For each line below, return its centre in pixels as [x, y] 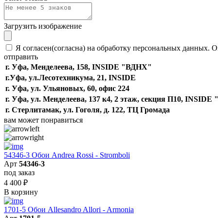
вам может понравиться [43, 120]
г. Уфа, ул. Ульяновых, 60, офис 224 [67, 88]
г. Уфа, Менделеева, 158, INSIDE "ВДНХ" [79, 67]
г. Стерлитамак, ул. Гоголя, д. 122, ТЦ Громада [88, 109]
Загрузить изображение [43, 26]
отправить [21, 56]
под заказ [19, 172]
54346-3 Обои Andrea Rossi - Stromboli [67, 155]
